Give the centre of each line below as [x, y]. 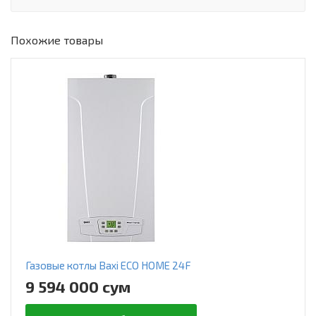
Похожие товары [57, 40]
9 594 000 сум [78, 287]
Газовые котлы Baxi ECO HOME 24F [108, 266]
